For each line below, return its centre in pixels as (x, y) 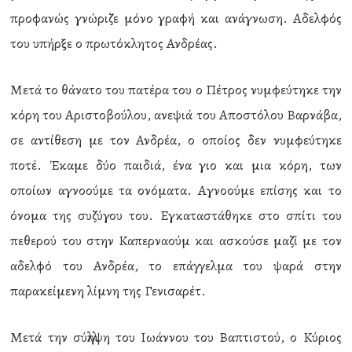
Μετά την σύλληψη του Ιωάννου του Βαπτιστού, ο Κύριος (176, 337)
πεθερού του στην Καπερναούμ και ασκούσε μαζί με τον (176, 240)
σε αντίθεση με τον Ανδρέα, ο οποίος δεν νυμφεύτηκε (176, 140)
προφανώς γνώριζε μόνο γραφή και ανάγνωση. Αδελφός (176, 18)
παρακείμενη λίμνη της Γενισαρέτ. (108, 291)
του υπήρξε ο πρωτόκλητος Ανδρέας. (114, 43)
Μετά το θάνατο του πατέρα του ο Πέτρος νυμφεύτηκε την (176, 90)
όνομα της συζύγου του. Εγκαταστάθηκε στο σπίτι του (176, 215)
